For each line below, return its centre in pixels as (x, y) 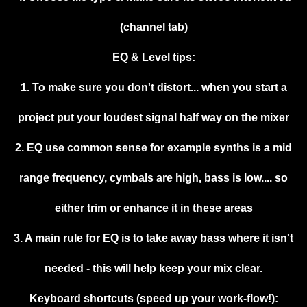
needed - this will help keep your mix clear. (153, 269)
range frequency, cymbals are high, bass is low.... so (153, 178)
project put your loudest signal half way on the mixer (153, 118)
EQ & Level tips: (153, 58)
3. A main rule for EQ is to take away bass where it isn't (153, 238)
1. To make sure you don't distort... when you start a (153, 88)
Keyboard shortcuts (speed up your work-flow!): (153, 299)
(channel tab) (153, 27)
